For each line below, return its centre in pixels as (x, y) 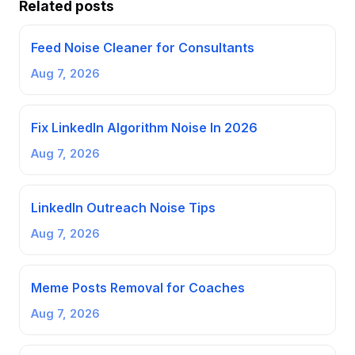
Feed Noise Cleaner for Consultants (143, 47)
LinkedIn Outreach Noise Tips (123, 207)
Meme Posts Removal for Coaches (138, 287)
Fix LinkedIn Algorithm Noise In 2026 (144, 127)
